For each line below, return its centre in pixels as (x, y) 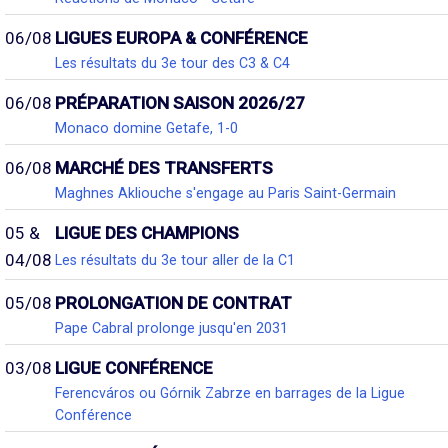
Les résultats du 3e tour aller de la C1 (175, 260)
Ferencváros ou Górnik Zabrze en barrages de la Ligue (230, 392)
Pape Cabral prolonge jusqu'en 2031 (171, 327)
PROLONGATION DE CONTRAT (173, 302)
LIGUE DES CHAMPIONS (147, 232)
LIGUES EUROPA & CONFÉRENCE (181, 37)
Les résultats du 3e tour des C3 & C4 (172, 62)
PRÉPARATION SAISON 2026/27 (180, 102)
